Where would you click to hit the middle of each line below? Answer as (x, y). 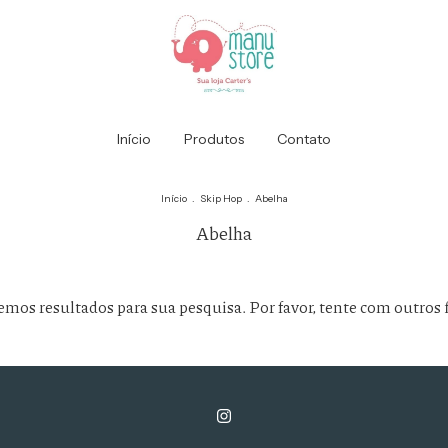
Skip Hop (220, 198)
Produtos (214, 139)
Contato (304, 139)
